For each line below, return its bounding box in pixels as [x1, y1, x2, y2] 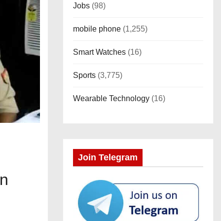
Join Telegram [78, 152, 138, 162]
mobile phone [73, 25, 121, 33]
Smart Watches [73, 48, 126, 56]
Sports [73, 71, 96, 79]
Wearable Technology [73, 94, 149, 103]
